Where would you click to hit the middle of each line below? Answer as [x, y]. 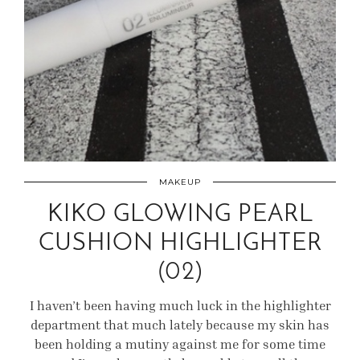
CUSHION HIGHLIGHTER [180, 244]
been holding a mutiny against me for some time [180, 344]
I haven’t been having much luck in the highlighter [180, 305]
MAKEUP [180, 182]
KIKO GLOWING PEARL [180, 215]
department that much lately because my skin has [180, 325]
